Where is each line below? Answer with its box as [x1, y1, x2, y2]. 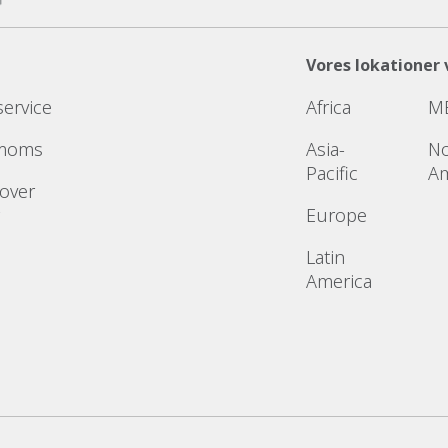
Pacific [305, 160, 358, 185]
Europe [305, 202, 367, 227]
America [305, 268, 372, 293]
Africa [305, 94, 351, 119]
